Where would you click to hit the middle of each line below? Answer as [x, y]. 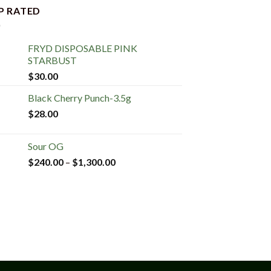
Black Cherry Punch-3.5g [79, 97]
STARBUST [52, 60]
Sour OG [45, 146]
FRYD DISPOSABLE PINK [82, 48]
